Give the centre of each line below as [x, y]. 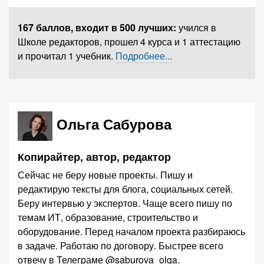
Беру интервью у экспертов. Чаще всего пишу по [125, 203]
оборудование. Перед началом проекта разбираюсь [131, 231]
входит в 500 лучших [124, 27]
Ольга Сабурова [114, 124]
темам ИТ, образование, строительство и [108, 217]
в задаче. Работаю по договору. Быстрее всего [121, 245]
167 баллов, [47, 27]
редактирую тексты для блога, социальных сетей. [125, 189]
